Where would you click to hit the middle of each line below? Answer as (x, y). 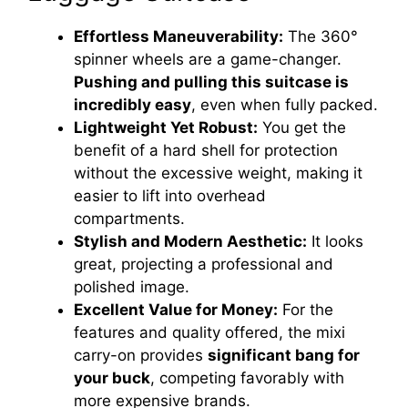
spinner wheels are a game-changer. (208, 59)
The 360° (321, 36)
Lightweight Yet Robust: (166, 127)
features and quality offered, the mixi (209, 332)
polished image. (132, 286)
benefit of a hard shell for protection (206, 150)
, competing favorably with (247, 377)
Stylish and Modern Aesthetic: (190, 241)
